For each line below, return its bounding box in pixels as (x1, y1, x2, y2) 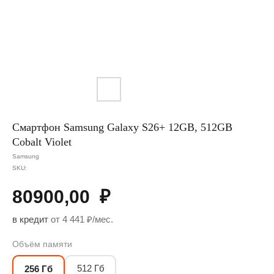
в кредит (12, 214, 48, 225)
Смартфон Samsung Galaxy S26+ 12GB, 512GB (12, 121, 232, 133)
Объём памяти (12, 239, 72, 250)
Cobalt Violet (12, 136, 72, 148)
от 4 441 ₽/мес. (48, 214, 113, 225)
